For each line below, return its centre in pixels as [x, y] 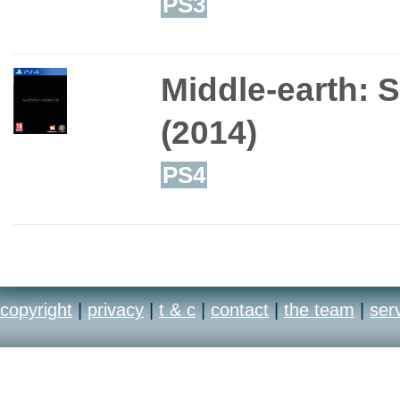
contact [240, 310]
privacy [116, 310]
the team [319, 310]
